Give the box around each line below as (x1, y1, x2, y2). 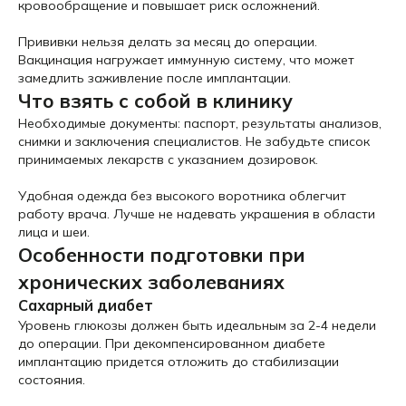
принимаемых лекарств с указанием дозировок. (18, 151, 318, 168)
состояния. (18, 372, 85, 388)
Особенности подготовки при (18, 243, 305, 266)
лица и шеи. (18, 224, 90, 240)
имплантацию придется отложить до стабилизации (18, 353, 339, 370)
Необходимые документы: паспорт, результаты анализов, (18, 115, 382, 131)
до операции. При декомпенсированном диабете (18, 335, 325, 352)
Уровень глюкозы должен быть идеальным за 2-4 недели (18, 317, 376, 333)
